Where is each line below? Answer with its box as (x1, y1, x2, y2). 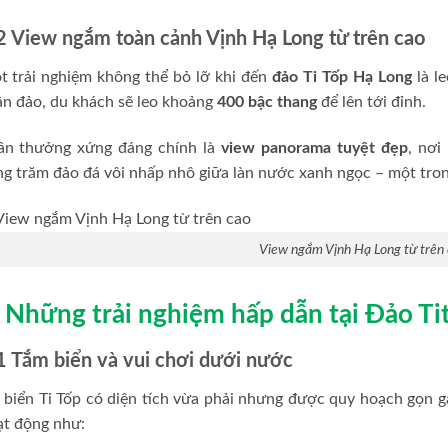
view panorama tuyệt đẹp (221, 140, 409, 157)
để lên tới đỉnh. (316, 94, 426, 111)
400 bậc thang (216, 94, 317, 111)
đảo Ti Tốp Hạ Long (271, 69, 412, 86)
